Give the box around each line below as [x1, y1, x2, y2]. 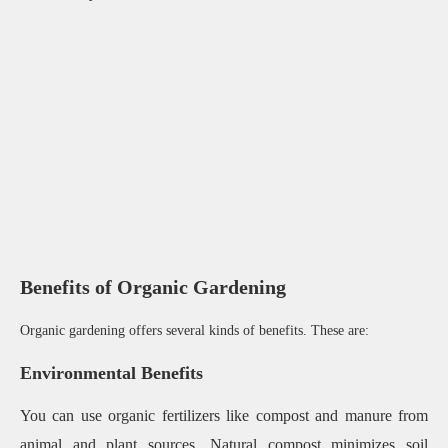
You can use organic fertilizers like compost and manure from [20, 407, 428, 425]
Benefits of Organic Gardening [20, 276, 286, 299]
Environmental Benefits [20, 363, 203, 384]
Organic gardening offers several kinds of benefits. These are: [20, 323, 369, 339]
